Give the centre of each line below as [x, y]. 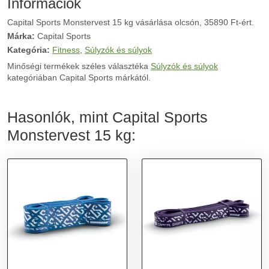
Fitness [66, 50]
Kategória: [29, 50]
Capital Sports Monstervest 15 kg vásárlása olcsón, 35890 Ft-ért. [131, 22]
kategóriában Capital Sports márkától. [79, 77]
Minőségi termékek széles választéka [79, 66]
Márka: [21, 36]
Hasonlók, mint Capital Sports [107, 117]
